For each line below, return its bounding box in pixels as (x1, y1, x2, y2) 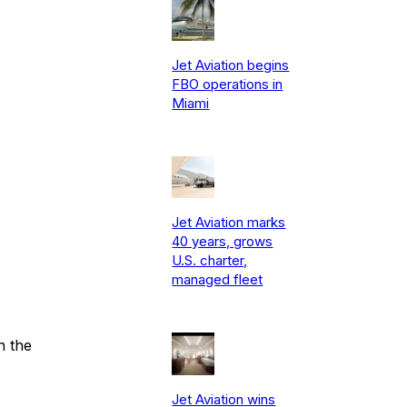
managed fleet (172, 271, 263, 289)
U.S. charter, (172, 252, 248, 270)
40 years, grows (172, 233, 273, 251)
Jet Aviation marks (172, 213, 286, 232)
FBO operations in (172, 74, 283, 93)
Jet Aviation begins (172, 55, 290, 74)
